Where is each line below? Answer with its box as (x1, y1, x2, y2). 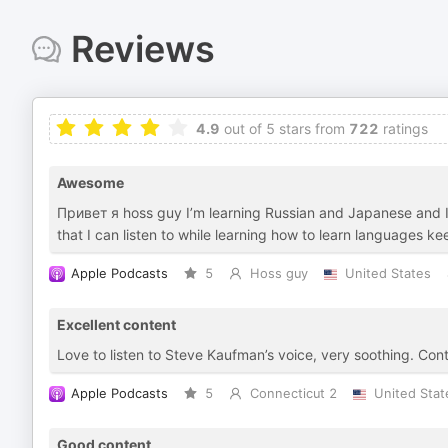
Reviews (70, 27, 215, 71)
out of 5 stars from (220, 120, 345, 137)
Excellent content (57, 316, 176, 333)
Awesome (57, 174, 124, 191)
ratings (379, 120, 428, 137)
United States (344, 266, 431, 281)
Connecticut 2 (249, 386, 337, 401)
